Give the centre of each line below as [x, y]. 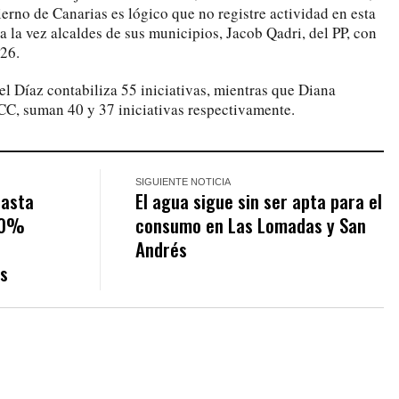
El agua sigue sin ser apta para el [259, 200]
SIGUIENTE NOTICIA [183, 181]
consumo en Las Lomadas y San [251, 224]
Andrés [162, 248]
